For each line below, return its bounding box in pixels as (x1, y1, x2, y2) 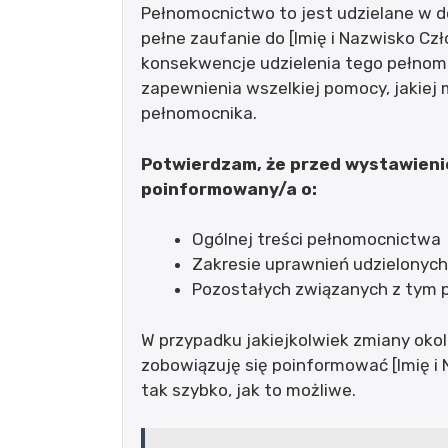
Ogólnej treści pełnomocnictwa (192, 229, 441, 249)
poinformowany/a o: (141, 178, 317, 199)
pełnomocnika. (141, 103, 257, 123)
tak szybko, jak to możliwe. (141, 379, 356, 400)
